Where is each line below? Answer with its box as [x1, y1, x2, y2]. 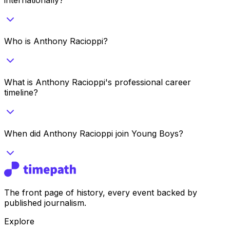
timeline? [4, 87, 38, 98]
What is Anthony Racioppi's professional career [4, 76, 191, 87]
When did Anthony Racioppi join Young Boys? [4, 128, 183, 139]
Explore [4, 216, 34, 226]
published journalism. [4, 197, 86, 208]
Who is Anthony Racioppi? [4, 35, 108, 46]
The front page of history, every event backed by [4, 187, 197, 198]
